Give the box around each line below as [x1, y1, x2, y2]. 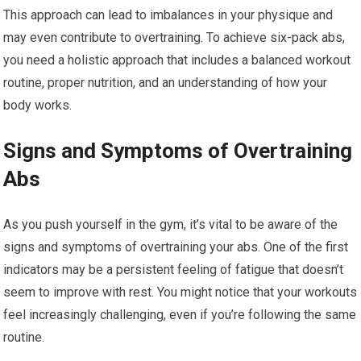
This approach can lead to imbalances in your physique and [3, 7, 334, 23]
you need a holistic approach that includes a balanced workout [3, 52, 351, 68]
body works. [3, 98, 73, 113]
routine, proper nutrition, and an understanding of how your [3, 75, 328, 90]
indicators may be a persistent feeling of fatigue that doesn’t [3, 262, 344, 277]
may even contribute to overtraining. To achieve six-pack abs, [3, 30, 346, 45]
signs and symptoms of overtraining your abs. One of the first [3, 239, 349, 255]
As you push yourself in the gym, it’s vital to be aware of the [3, 217, 338, 232]
